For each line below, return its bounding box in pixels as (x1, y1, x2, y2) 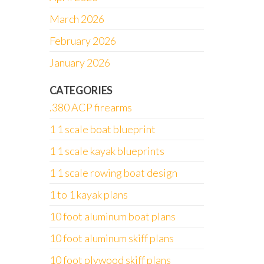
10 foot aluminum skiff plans (49, 232, 174, 245)
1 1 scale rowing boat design (49, 166, 177, 179)
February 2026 (49, 34, 116, 47)
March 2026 (49, 12, 104, 25)
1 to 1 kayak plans (49, 188, 128, 201)
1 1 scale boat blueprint (49, 123, 156, 136)
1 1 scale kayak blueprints (49, 144, 164, 157)
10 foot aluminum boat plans (49, 210, 176, 223)
